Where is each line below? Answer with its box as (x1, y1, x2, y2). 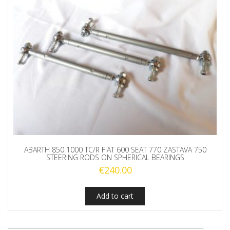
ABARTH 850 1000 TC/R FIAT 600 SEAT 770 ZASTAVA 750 (24, 145, 206, 155)
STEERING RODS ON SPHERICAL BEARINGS (46, 152, 184, 163)
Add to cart (97, 191, 133, 201)
